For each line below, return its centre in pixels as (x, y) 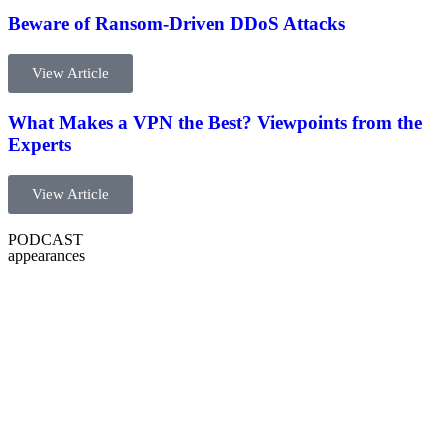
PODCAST (45, 239)
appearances (46, 255)
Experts (39, 144)
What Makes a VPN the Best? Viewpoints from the (215, 122)
